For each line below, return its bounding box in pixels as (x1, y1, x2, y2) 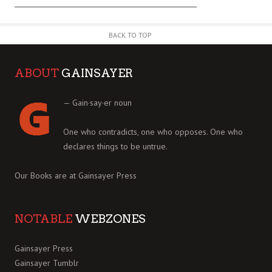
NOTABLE (15, 211, 72, 226)
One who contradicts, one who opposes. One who (63, 126, 243, 137)
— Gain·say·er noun (63, 97, 132, 108)
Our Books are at (15, 169, 78, 181)
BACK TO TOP (109, 30, 152, 39)
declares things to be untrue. (63, 140, 168, 152)
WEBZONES (72, 211, 146, 226)
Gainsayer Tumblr (15, 257, 79, 268)
